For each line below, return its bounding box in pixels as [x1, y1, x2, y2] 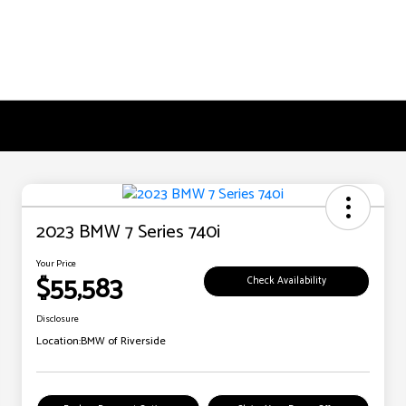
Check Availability [246, 272, 326, 289]
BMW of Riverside [81, 333, 166, 351]
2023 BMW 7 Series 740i [36, 217, 220, 248]
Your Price [36, 256, 76, 272]
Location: [36, 333, 81, 351]
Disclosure [36, 312, 79, 327]
